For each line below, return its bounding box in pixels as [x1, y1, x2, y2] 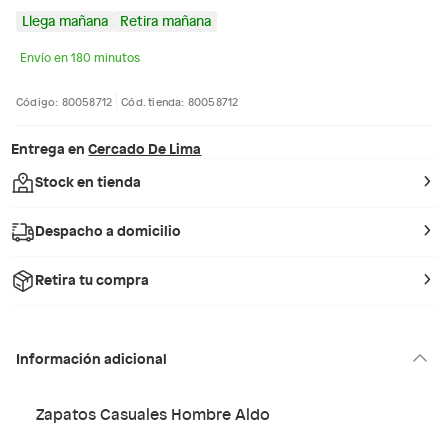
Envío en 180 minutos [20, 49, 140, 65]
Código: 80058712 [16, 93, 113, 109]
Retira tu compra [35, 269, 150, 289]
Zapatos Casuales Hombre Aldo [36, 402, 270, 425]
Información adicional [16, 347, 167, 368]
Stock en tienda [35, 171, 142, 191]
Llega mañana [22, 11, 108, 30]
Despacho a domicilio [35, 220, 182, 240]
